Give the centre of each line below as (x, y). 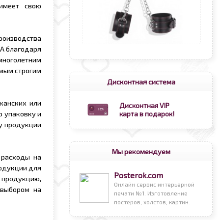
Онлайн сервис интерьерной (154, 184)
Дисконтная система (141, 82)
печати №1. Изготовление (151, 193)
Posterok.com (138, 175)
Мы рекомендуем (141, 151)
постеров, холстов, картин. (152, 202)
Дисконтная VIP (144, 105)
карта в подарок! (147, 114)
